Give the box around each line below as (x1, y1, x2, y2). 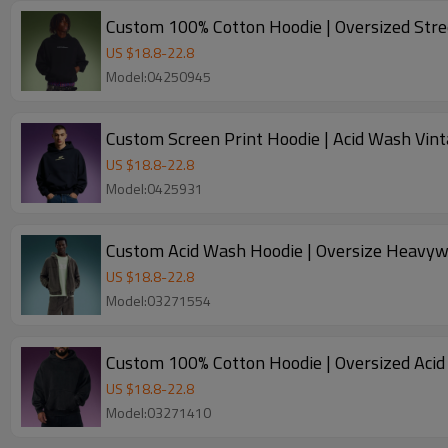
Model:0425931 (106, 178, 203, 199)
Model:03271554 (106, 290, 211, 311)
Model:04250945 (106, 66, 211, 87)
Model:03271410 (106, 402, 211, 423)
